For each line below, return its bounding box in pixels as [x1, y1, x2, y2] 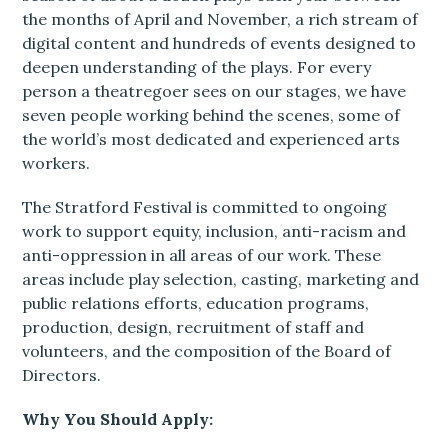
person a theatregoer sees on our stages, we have [22, 81, 407, 102]
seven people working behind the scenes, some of [22, 105, 401, 126]
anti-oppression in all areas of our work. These [22, 245, 382, 266]
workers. [22, 153, 91, 174]
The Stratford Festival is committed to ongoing [22, 197, 388, 218]
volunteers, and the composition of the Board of [22, 341, 392, 362]
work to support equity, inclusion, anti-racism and [22, 221, 407, 242]
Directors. [22, 365, 102, 386]
